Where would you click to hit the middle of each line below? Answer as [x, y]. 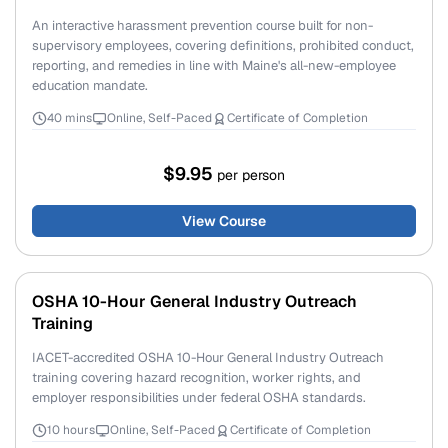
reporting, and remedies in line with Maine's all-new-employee [214, 65]
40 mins [69, 118]
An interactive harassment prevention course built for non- [202, 25]
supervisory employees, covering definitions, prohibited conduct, [223, 45]
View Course [224, 221]
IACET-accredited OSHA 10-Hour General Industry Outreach [208, 357]
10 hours [71, 430]
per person [251, 175]
